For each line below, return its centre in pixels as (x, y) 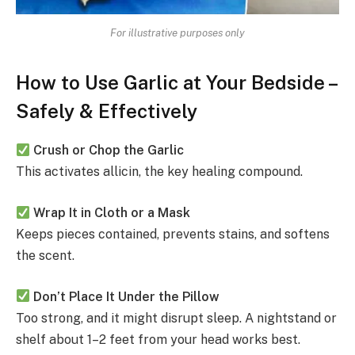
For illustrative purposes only (177, 33)
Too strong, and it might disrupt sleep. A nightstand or (176, 318)
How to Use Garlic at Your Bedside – (176, 83)
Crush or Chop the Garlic (109, 151)
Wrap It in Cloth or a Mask (112, 213)
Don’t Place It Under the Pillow (127, 296)
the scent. (45, 256)
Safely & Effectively (107, 111)
